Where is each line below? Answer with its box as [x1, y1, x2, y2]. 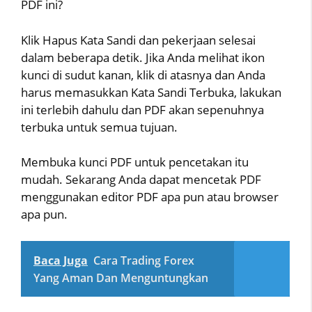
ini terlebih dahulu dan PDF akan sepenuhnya [21, 101, 264, 118]
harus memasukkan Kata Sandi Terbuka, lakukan [21, 84, 281, 100]
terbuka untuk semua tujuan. [21, 118, 178, 135]
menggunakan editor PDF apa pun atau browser [21, 189, 279, 205]
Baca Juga [33, 252, 88, 268]
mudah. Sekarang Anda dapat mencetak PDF [21, 171, 261, 188]
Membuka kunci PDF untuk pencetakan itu [21, 154, 249, 171]
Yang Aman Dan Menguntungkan [33, 270, 208, 286]
